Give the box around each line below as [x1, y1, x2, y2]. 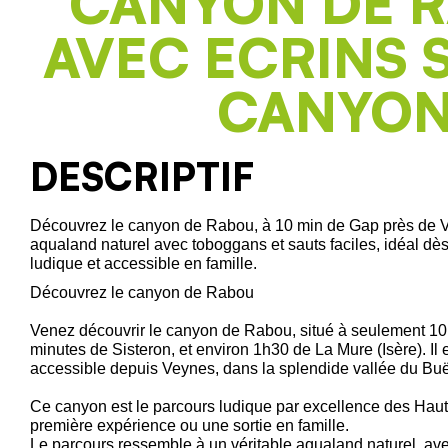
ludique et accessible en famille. [30, 254, 257, 272]
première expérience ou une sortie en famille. [30, 416, 349, 434]
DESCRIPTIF [30, 152, 254, 200]
